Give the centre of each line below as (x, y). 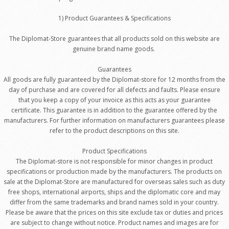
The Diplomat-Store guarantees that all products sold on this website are (114, 39)
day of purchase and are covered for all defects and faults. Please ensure (114, 90)
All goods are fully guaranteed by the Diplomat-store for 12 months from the (114, 79)
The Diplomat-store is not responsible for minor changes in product (114, 161)
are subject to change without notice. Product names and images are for (114, 223)
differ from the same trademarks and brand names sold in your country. (114, 202)
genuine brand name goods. (114, 49)
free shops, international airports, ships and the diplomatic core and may (114, 192)
